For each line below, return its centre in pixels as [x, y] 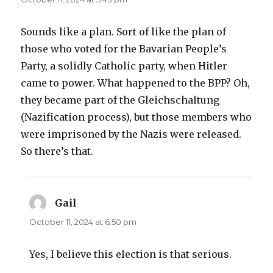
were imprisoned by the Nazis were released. [131, 134]
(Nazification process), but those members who [136, 117]
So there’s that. [57, 151]
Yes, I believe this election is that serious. [131, 254]
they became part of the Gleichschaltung [120, 100]
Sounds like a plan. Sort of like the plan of [124, 31]
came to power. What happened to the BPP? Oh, [136, 83]
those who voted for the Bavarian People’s [124, 48]
